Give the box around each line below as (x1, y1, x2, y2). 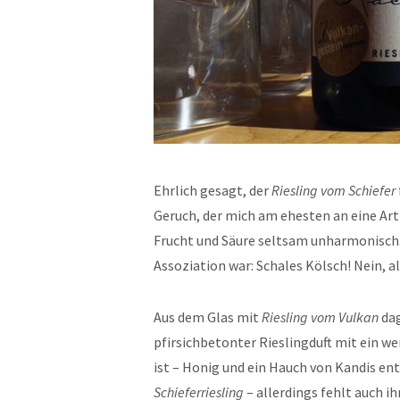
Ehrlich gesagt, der (154, 181, 271, 200)
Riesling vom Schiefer (271, 181, 396, 200)
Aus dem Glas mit (154, 308, 259, 327)
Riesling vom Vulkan (259, 308, 379, 327)
